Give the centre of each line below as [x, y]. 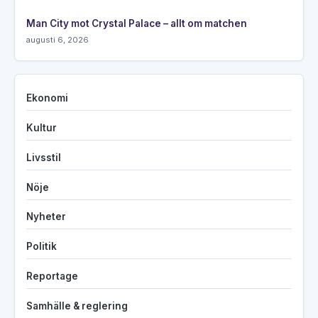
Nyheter [46, 217]
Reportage [52, 276]
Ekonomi [47, 98]
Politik [42, 247]
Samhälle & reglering [77, 306]
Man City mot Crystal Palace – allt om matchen [137, 24]
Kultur [42, 128]
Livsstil [44, 157]
